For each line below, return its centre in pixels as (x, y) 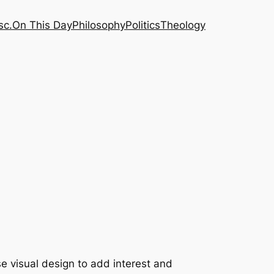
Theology (183, 25)
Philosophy (99, 25)
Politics (143, 25)
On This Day (42, 25)
